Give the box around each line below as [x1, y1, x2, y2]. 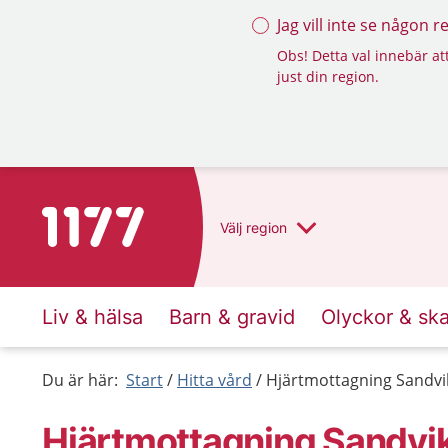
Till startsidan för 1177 [41, 208, 210, 230]
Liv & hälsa [42, 305, 143, 329]
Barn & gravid [169, 305, 295, 329]
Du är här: [42, 369, 118, 391]
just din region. [277, 67, 379, 86]
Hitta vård [177, 369, 252, 391]
